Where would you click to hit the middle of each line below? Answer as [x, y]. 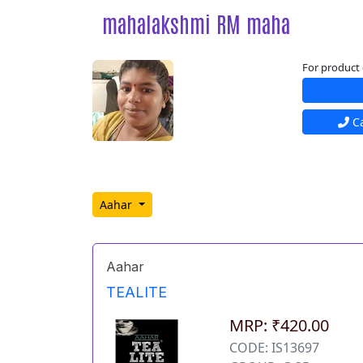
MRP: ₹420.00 [280, 326]
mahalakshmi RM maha [196, 23]
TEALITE [137, 292]
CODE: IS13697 [275, 348]
